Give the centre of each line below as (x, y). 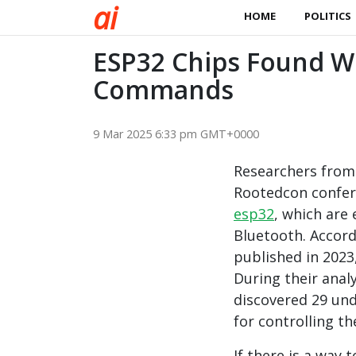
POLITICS (327, 16)
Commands (163, 89)
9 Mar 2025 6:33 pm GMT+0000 (176, 134)
